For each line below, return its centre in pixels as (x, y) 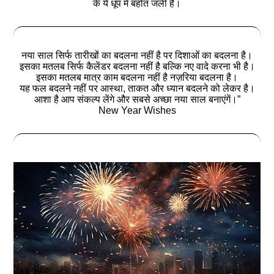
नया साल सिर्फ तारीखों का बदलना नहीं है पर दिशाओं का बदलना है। (137, 55)
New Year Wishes (137, 110)
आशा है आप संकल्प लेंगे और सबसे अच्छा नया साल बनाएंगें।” (137, 99)
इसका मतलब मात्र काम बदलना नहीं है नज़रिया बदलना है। (137, 77)
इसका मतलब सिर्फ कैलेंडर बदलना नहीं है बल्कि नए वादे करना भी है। (137, 66)
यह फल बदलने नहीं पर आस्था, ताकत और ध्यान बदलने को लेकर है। (137, 88)
